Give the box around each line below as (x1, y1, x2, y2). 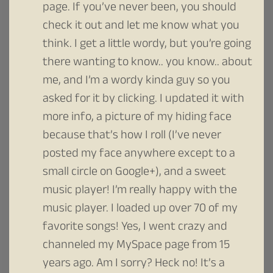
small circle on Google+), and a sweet (43, 162, 226, 183)
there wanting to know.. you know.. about (43, 52, 252, 74)
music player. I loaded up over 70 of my (43, 199, 238, 220)
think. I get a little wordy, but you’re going (43, 34, 251, 55)
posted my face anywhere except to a (43, 144, 235, 165)
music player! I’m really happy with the (43, 180, 237, 202)
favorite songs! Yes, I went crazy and (43, 217, 227, 238)
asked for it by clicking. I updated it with (43, 89, 244, 110)
